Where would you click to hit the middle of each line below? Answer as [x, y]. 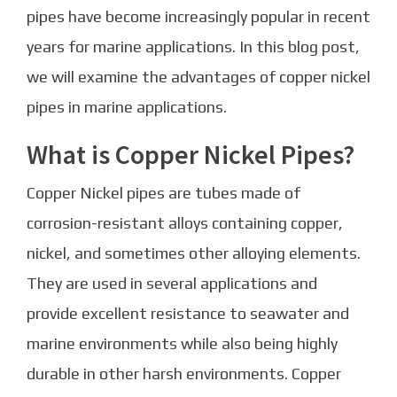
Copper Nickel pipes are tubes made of [163, 193]
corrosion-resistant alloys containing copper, [185, 223]
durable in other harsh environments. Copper [184, 374]
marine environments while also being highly [182, 344]
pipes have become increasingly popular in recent [198, 17]
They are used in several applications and [172, 284]
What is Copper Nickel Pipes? [191, 155]
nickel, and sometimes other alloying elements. [194, 253]
